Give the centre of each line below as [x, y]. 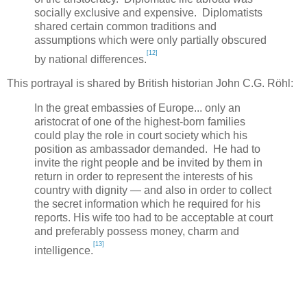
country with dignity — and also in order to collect [153, 190]
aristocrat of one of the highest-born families [140, 121]
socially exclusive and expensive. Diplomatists [148, 12]
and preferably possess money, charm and [137, 231]
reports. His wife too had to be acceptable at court [153, 217]
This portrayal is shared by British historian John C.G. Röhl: [150, 84]
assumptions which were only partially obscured [150, 40]
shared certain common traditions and [125, 26]
